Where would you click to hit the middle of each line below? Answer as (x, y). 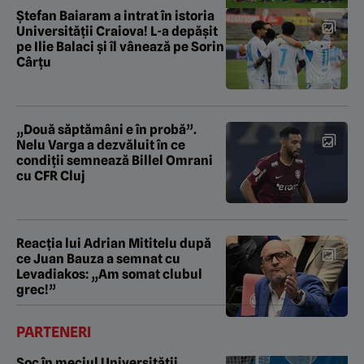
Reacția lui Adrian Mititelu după (114, 244)
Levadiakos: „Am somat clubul (109, 275)
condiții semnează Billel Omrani (115, 161)
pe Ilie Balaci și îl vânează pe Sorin (120, 47)
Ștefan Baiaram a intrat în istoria (115, 16)
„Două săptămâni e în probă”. (106, 130)
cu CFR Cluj (51, 176)
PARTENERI (54, 332)
